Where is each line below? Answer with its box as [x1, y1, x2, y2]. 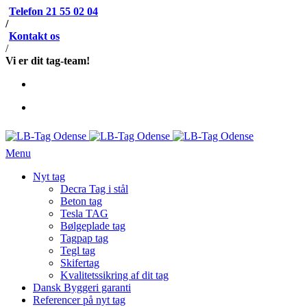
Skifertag [60, 257, 99, 269]
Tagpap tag [60, 232, 108, 244]
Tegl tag [60, 245, 95, 256]
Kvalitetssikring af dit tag [60, 269, 169, 281]
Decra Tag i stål [60, 183, 128, 195]
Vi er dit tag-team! [5, 55, 90, 66]
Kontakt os [9, 30, 60, 42]
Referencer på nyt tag [33, 294, 125, 306]
